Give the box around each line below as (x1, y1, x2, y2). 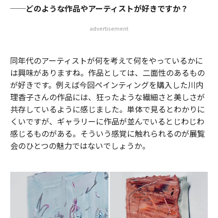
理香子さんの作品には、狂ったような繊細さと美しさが (10, 91, 205, 103)
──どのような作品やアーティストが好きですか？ (10, 2, 188, 14)
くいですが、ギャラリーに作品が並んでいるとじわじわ (10, 115, 204, 127)
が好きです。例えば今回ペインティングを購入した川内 (10, 79, 203, 91)
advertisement (90, 24, 128, 32)
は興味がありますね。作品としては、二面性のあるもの (10, 67, 205, 78)
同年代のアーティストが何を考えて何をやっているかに (10, 54, 203, 66)
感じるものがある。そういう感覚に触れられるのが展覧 (10, 127, 205, 139)
